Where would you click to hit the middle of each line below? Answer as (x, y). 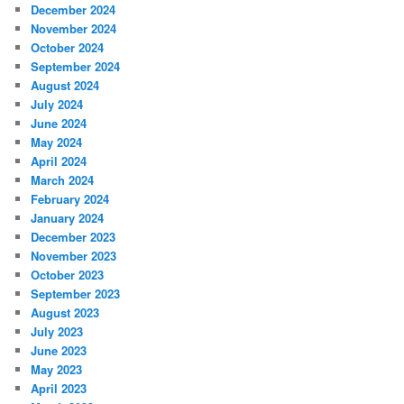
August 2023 (65, 313)
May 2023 (57, 370)
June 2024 (59, 124)
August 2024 (65, 86)
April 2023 (59, 389)
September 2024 (76, 67)
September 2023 (76, 294)
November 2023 (74, 256)
